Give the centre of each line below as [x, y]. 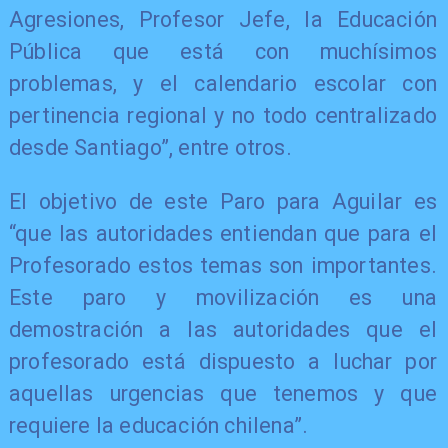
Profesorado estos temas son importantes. [223, 265]
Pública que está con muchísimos [223, 52]
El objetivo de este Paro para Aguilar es [223, 201]
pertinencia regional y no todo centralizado [223, 116]
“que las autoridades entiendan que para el [223, 233]
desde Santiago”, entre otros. [150, 148]
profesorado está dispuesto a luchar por [223, 361]
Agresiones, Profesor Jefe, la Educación [223, 20]
